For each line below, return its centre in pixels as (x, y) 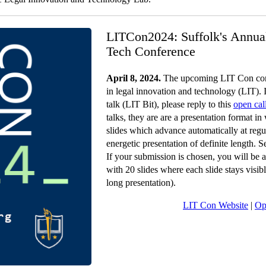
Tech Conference (151, 51)
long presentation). (141, 182)
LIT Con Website (216, 205)
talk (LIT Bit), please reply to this (170, 104)
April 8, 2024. (134, 78)
